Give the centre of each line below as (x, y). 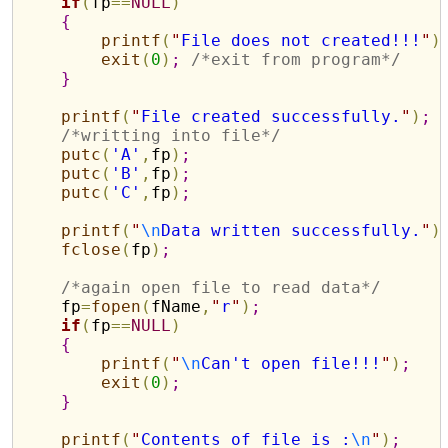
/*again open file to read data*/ (221, 287)
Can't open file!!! (291, 363)
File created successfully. (271, 116)
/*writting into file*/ (171, 135)
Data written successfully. (291, 230)
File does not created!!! (301, 40)
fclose (91, 249)
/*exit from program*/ (296, 59)
